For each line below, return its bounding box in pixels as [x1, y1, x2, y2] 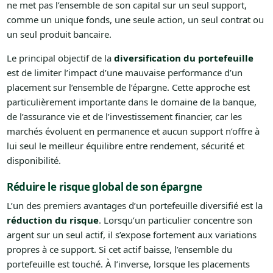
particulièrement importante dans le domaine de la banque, [6, 96, 257, 108]
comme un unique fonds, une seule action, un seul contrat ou [6, 13, 264, 26]
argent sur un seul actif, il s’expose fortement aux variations [6, 229, 257, 241]
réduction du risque [6, 214, 99, 227]
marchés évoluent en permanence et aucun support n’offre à [6, 125, 260, 138]
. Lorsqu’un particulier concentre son [98, 214, 252, 227]
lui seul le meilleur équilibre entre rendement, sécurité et [6, 140, 244, 152]
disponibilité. [6, 154, 61, 167]
